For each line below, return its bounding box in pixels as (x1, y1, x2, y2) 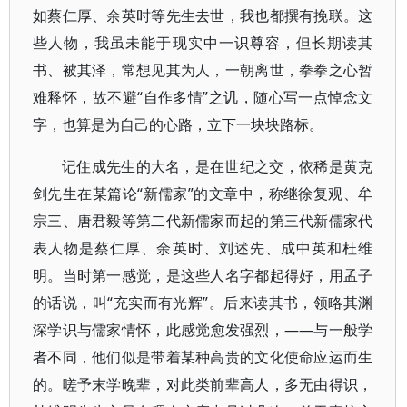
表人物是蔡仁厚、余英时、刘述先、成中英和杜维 (33, 238, 373, 258)
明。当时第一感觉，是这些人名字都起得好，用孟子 (33, 265, 373, 285)
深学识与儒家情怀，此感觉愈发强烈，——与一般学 (33, 320, 373, 340)
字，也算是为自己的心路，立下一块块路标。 (33, 114, 323, 134)
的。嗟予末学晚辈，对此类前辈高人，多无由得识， (33, 374, 373, 394)
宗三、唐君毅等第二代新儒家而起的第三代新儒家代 (33, 211, 373, 231)
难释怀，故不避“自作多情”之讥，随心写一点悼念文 (33, 87, 373, 107)
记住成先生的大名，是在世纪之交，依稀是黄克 (62, 156, 373, 176)
